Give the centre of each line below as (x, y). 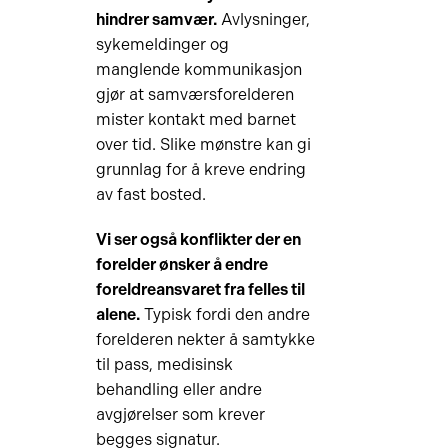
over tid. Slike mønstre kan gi (203, 144)
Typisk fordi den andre (224, 314)
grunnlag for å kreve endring (200, 169)
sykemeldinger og (162, 44)
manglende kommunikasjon (198, 69)
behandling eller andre (178, 389)
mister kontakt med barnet (195, 119)
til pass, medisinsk (164, 364)
